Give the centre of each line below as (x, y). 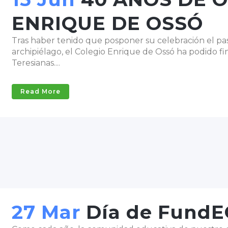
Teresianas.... (36, 63)
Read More (40, 91)
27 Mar (46, 212)
